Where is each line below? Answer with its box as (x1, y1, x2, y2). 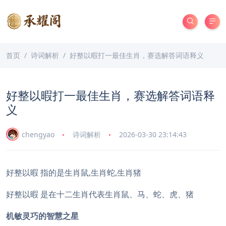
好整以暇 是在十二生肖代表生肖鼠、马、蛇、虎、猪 (6, 189, 194, 200)
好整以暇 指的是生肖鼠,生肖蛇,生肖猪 (6, 167, 141, 178)
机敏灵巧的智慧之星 (6, 210, 79, 221)
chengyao (22, 129, 54, 139)
